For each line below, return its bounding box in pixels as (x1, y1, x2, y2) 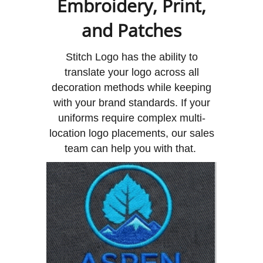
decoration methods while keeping (52, 81, 211, 93)
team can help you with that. (64, 142, 199, 154)
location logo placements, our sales (49, 127, 214, 139)
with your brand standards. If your (53, 96, 210, 109)
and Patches (82, 17, 181, 42)
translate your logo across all (64, 66, 199, 78)
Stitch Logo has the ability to (65, 50, 198, 63)
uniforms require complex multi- (58, 112, 205, 124)
